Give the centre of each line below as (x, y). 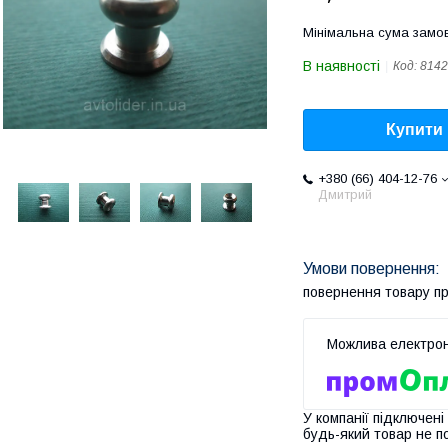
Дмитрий (345, 195)
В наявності (341, 66)
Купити (414, 130)
